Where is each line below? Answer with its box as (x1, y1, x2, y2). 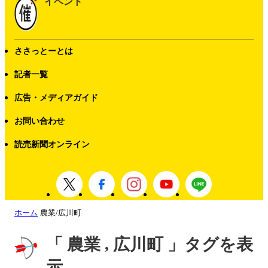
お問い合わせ (14, 117, 65, 126)
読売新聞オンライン (14, 140, 90, 149)
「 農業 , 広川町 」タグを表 (46, 234, 253, 254)
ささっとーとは (14, 47, 73, 56)
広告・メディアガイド (14, 93, 98, 102)
